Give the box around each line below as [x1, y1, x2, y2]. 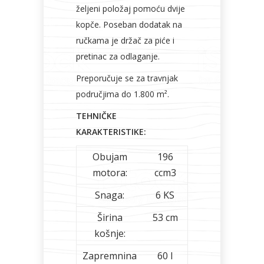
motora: [92, 166, 127, 179]
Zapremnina [82, 249, 137, 262]
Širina [97, 211, 123, 224]
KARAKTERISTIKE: [76, 126, 146, 137]
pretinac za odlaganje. [76, 51, 160, 62]
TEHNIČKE [76, 110, 117, 121]
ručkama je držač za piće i [76, 35, 174, 46]
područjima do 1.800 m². [76, 88, 169, 100]
